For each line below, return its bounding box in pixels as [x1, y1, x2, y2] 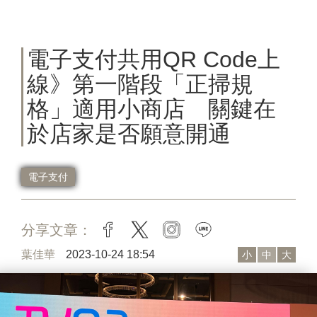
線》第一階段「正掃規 [27, 71, 253, 97]
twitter [149, 223, 187, 239]
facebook [117, 223, 174, 239]
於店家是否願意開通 [27, 120, 231, 146]
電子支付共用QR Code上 [27, 46, 280, 72]
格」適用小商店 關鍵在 [27, 96, 276, 122]
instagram [180, 223, 243, 239]
